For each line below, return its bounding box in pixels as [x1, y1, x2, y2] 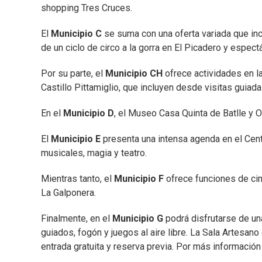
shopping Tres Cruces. [41, 2, 132, 13]
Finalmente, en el [41, 212, 112, 224]
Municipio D [63, 107, 114, 119]
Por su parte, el [41, 67, 105, 79]
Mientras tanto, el [41, 173, 114, 184]
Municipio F [114, 173, 166, 184]
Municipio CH [105, 67, 163, 79]
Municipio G [112, 212, 163, 224]
